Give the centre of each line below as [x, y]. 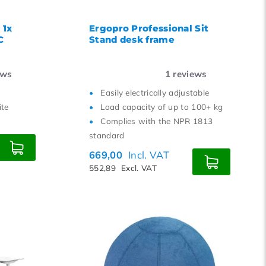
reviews [189, 74]
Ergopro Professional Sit [149, 28]
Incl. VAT [149, 155]
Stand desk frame [132, 39]
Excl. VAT [139, 168]
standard [107, 135]
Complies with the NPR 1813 [157, 121]
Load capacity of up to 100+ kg [162, 107]
